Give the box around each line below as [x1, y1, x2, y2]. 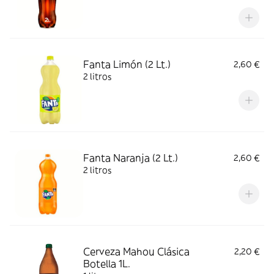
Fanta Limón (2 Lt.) [83, 58, 171, 70]
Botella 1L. [83, 257, 130, 270]
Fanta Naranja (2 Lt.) [83, 152, 178, 164]
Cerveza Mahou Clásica [83, 245, 190, 257]
